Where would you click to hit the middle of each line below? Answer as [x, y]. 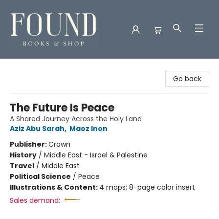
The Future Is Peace [62, 108]
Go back [187, 79]
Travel [22, 166]
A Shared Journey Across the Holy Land [76, 119]
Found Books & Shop [42, 68]
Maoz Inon [88, 129]
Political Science [40, 176]
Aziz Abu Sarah [37, 129]
